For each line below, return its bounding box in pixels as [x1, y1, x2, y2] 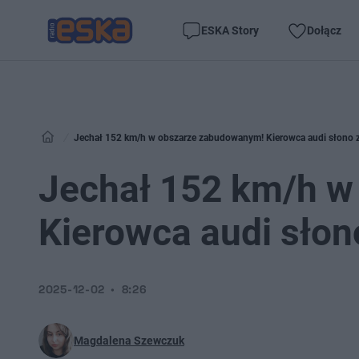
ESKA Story [201, 23, 259, 37]
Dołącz [307, 23, 341, 37]
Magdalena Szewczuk [74, 334, 184, 347]
